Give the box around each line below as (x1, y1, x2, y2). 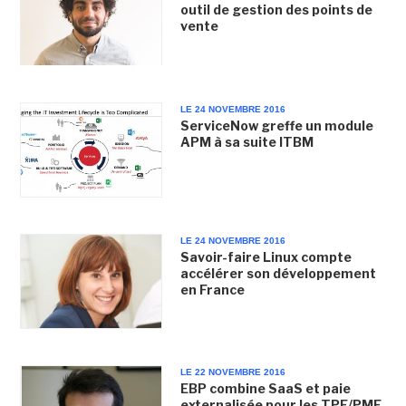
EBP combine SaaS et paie (179, 381, 351, 396)
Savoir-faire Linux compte (179, 248, 352, 265)
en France (179, 281, 245, 297)
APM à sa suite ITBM (179, 133, 314, 150)
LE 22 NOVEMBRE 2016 (179, 367, 285, 377)
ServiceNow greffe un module (179, 117, 373, 133)
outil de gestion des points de (179, 2, 372, 18)
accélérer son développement (179, 265, 376, 281)
